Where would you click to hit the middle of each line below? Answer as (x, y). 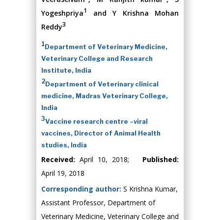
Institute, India (66, 70)
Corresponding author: (82, 189)
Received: (60, 159)
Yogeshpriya (62, 13)
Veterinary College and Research (97, 58)
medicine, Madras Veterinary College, (105, 96)
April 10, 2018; (111, 159)
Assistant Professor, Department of (98, 203)
